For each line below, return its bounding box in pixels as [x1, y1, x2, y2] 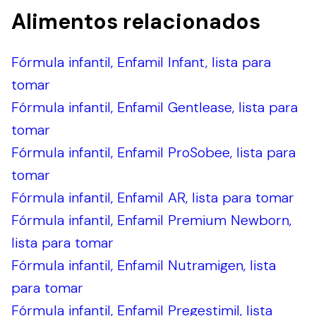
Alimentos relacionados [11, 8, 260, 36]
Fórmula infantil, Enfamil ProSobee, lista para [11, 143, 296, 162]
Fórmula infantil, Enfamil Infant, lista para [11, 53, 271, 72]
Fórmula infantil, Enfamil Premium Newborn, [11, 211, 291, 230]
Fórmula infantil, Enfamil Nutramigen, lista [11, 256, 276, 275]
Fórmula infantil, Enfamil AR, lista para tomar [11, 188, 294, 207]
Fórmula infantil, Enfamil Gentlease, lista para [11, 98, 298, 117]
